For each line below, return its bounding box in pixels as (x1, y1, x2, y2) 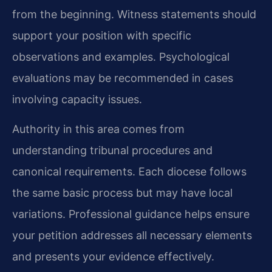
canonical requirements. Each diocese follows (12, 165, 246, 178)
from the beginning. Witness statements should (12, 7, 256, 21)
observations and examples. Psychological (12, 50, 229, 63)
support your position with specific (12, 29, 191, 42)
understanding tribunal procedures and (12, 144, 212, 157)
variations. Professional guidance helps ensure (12, 208, 250, 221)
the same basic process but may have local (12, 186, 233, 200)
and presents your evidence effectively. (12, 250, 214, 263)
